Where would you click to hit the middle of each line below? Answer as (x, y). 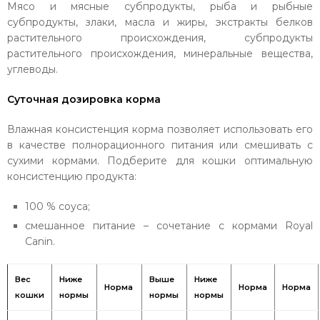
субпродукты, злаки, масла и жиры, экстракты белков (160, 22)
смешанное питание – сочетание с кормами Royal (169, 226)
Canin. (40, 241)
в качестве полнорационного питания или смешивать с (160, 145)
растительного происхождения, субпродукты (160, 38)
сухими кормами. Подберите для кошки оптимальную (160, 161)
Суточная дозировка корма (84, 99)
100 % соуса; (57, 206)
